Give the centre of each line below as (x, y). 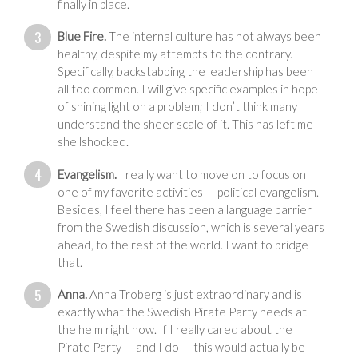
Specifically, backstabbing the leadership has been (185, 72)
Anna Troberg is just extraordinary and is (195, 294)
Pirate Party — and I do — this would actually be (181, 347)
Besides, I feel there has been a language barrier (185, 209)
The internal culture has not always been (214, 36)
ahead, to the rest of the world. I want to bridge (183, 244)
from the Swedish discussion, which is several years (191, 227)
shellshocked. (93, 142)
